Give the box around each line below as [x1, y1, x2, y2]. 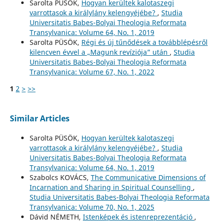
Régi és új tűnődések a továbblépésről [81, 37, 208, 47]
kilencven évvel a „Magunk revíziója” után [29, 47, 170, 57]
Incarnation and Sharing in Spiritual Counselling [29, 182, 193, 192]
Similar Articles [9, 112, 70, 124]
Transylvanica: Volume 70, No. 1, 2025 [29, 202, 154, 212]
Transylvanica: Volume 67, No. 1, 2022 [29, 67, 154, 76]
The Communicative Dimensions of [90, 172, 206, 182]
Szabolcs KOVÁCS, [29, 172, 91, 182]
